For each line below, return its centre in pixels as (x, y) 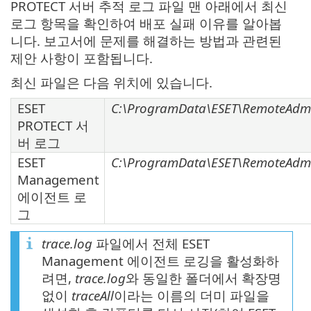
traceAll (93, 296)
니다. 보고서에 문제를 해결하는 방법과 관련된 (146, 41)
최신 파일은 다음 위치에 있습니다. (111, 83)
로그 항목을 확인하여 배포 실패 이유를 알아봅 (146, 24)
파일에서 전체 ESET (151, 244)
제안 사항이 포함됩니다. (82, 58)
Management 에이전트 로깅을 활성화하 (160, 261)
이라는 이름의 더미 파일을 (192, 296)
